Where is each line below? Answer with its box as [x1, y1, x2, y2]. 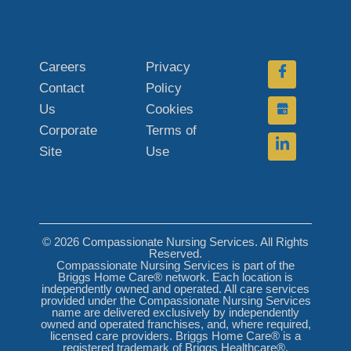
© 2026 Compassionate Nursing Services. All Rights [42, 235, 309, 249]
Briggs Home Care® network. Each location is [58, 270, 293, 284]
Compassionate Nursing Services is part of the [56, 259, 295, 273]
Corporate [39, 123, 97, 139]
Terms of [146, 123, 197, 139]
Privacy [146, 60, 190, 75]
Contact [39, 81, 85, 96]
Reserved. [149, 247, 202, 261]
